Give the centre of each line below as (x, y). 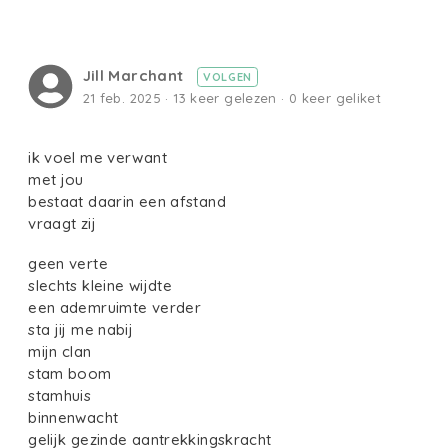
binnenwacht (73, 418)
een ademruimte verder (117, 308)
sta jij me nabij (81, 330)
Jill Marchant (135, 75)
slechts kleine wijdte (100, 286)
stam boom (70, 374)
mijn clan (60, 352)
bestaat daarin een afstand (127, 201)
